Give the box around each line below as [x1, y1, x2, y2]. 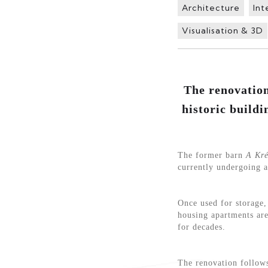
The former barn [178, 150, 246, 160]
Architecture [182, 2, 240, 13]
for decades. [178, 222, 226, 232]
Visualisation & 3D [182, 25, 263, 36]
